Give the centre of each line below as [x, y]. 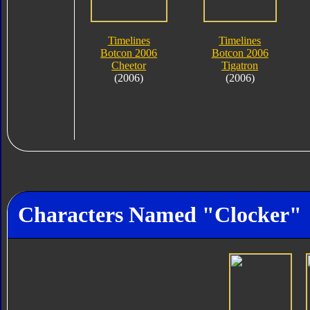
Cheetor [129, 65]
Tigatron [240, 65]
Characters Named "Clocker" [159, 215]
